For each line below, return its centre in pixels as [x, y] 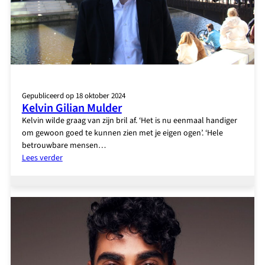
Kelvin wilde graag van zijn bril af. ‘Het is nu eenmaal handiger [129, 121]
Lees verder [42, 158]
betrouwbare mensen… [64, 146]
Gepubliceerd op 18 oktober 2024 [73, 96]
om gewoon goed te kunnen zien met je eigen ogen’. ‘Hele [122, 133]
